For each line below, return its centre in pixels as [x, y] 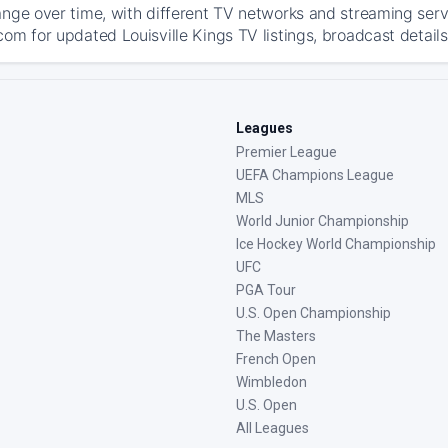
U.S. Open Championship [313, 313]
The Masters [276, 336]
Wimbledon [271, 382]
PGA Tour [266, 290]
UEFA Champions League [315, 175]
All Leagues [272, 428]
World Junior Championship [322, 221]
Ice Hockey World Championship [336, 244]
